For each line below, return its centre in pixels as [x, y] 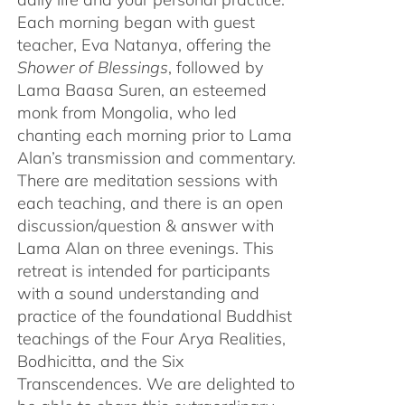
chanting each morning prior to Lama [154, 135]
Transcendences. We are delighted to [155, 383]
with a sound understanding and [138, 293]
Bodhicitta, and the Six [100, 361]
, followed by [215, 67]
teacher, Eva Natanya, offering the [144, 44]
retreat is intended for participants [143, 270]
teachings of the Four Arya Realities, [151, 338]
